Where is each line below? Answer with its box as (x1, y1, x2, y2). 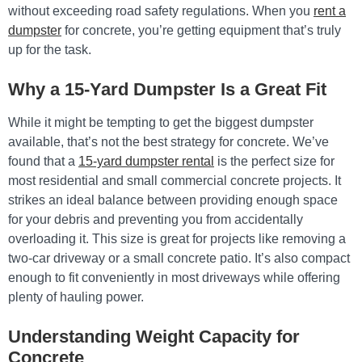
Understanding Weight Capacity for (8, 326, 300, 347)
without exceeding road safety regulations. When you (8, 4, 314, 18)
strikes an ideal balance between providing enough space (8, 193, 338, 207)
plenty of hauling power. (8, 290, 144, 304)
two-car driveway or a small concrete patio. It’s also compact (8, 251, 350, 265)
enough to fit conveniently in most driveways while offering (8, 271, 340, 284)
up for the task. (8, 43, 91, 57)
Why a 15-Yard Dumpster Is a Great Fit (8, 79, 326, 99)
